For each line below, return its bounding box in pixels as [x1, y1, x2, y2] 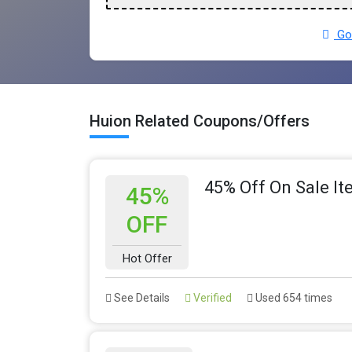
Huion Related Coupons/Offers [90, 112, 310, 131]
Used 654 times [253, 291, 332, 305]
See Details [112, 291, 170, 305]
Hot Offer [122, 251, 172, 266]
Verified [191, 291, 232, 305]
